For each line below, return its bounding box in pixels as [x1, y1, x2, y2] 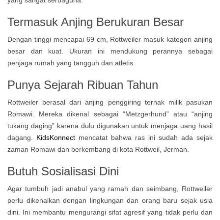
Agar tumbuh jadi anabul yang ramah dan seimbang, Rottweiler [7, 185, 213, 192]
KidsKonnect [36, 134, 75, 141]
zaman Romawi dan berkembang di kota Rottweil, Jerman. [7, 145, 189, 153]
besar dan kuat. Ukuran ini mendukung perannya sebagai [7, 47, 213, 55]
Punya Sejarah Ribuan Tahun [7, 78, 158, 91]
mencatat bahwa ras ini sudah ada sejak [75, 134, 213, 141]
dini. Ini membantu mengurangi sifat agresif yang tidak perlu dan [7, 208, 213, 216]
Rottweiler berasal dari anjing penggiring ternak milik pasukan [7, 98, 213, 106]
